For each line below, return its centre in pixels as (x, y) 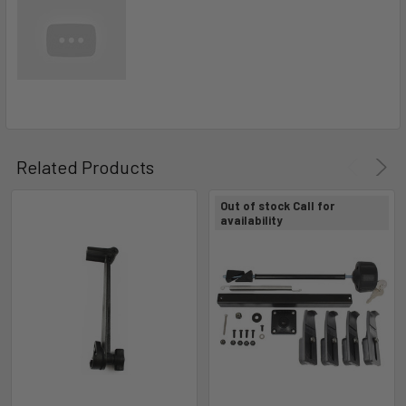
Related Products (85, 166)
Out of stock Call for (277, 205)
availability (251, 220)
